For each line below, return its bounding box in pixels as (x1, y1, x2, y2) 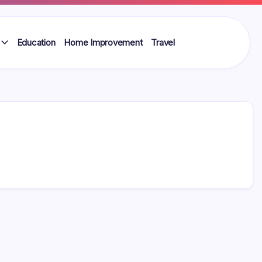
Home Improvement (64, 37, 143, 48)
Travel (151, 37, 175, 48)
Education (16, 37, 56, 48)
